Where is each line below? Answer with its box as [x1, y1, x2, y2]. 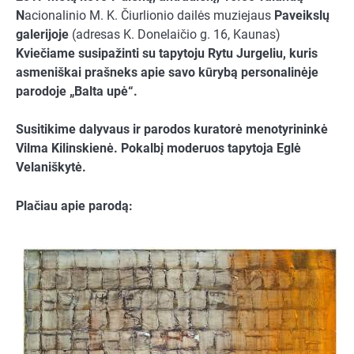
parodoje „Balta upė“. [16, 84, 137, 100]
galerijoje [16, 27, 69, 43]
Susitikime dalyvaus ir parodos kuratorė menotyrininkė [16, 122, 328, 137]
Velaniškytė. [16, 160, 86, 175]
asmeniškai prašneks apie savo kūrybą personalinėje [16, 65, 318, 81]
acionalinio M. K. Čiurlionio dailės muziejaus [24, 8, 274, 24]
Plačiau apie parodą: [16, 198, 133, 213]
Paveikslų [274, 8, 330, 24]
